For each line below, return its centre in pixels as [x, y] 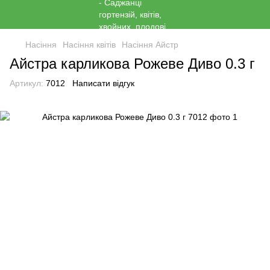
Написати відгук [103, 83]
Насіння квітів [89, 45]
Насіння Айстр [150, 45]
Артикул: [27, 83]
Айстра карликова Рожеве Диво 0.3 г [132, 64]
